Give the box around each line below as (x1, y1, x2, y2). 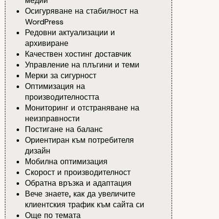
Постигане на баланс (25, 124, 103, 135)
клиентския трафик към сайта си (25, 199, 144, 210)
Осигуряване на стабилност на (25, 6, 138, 17)
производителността (25, 92, 99, 103)
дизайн (25, 146, 50, 156)
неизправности (25, 113, 80, 124)
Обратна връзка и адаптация (25, 178, 131, 189)
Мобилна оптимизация (25, 156, 108, 167)
